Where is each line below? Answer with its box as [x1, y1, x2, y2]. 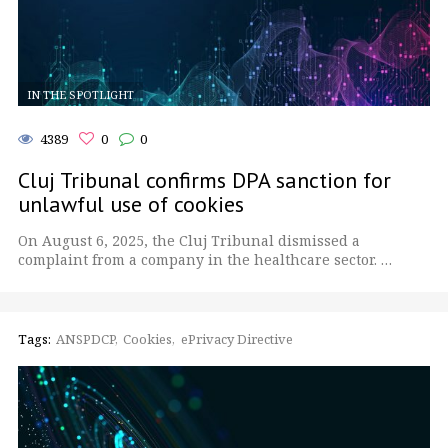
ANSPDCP [56, 330, 116, 349]
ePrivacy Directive [180, 330, 293, 349]
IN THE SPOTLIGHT [26, 86, 134, 102]
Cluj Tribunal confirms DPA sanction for [18, 166, 391, 195]
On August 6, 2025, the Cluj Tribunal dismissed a [18, 231, 360, 251]
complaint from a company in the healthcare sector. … [18, 250, 392, 270]
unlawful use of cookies [18, 190, 244, 219]
